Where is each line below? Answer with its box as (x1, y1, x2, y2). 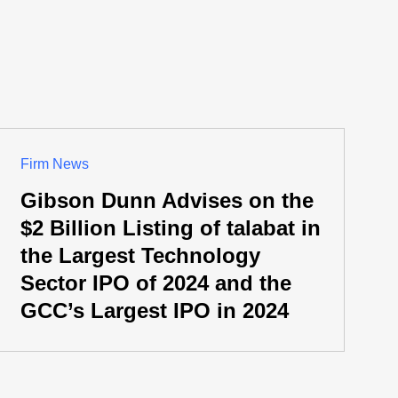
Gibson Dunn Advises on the (20, 188, 314, 212)
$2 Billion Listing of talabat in (20, 216, 321, 240)
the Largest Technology (20, 243, 260, 267)
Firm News (20, 156, 89, 171)
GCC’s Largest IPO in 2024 (20, 298, 289, 322)
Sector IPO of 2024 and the (20, 271, 291, 295)
